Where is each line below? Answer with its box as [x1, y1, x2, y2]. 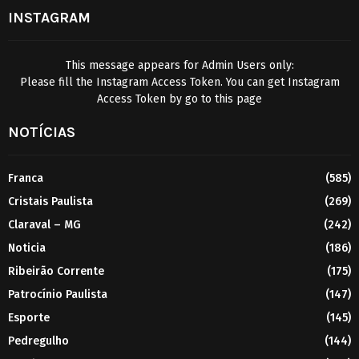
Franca [8, 171, 43, 185]
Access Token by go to [97, 91, 215, 106]
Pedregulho [8, 333, 69, 348]
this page [215, 91, 262, 106]
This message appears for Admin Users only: [65, 58, 294, 72]
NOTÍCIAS [8, 123, 75, 141]
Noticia [8, 240, 46, 255]
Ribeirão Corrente [8, 264, 104, 278]
